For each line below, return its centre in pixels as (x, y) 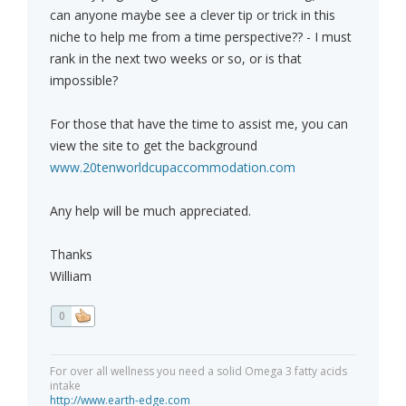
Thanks (71, 255)
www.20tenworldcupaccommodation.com (173, 168)
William (71, 276)
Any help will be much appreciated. (150, 211)
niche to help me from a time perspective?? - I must (201, 37)
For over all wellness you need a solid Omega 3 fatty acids (198, 372)
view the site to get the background (154, 146)
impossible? (84, 81)
